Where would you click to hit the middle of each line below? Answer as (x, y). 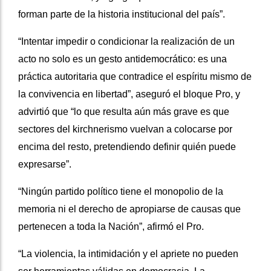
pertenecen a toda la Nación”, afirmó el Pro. (111, 227)
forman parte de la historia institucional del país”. (122, 15)
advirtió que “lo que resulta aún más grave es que (124, 112)
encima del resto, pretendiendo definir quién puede (127, 147)
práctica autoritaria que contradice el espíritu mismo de (135, 77)
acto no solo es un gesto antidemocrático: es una (122, 59)
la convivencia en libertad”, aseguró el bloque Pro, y (129, 94)
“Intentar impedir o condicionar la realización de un (126, 42)
